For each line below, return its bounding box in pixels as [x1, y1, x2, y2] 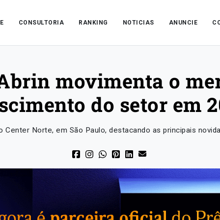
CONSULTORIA [18, 19, 64, 26]
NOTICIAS [122, 19, 154, 26]
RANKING [79, 19, 108, 26]
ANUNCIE [168, 19, 198, 26]
